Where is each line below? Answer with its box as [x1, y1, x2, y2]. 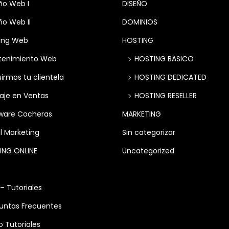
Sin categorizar [122, 127, 175, 138]
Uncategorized [122, 145, 174, 156]
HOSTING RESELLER [134, 90, 197, 101]
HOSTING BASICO [134, 53, 194, 64]
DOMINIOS [122, 16, 157, 27]
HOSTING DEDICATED [134, 72, 207, 82]
